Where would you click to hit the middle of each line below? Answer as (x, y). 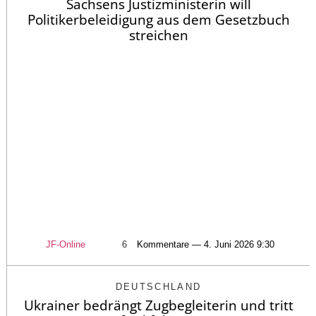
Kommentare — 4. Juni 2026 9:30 (206, 245)
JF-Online (66, 245)
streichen (158, 35)
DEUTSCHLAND (158, 287)
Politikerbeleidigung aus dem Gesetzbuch (158, 19)
